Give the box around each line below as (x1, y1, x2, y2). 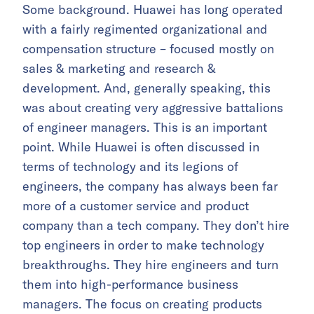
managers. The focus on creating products (22, 295, 262, 312)
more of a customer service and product (22, 197, 249, 214)
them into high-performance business (22, 275, 238, 292)
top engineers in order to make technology (22, 236, 264, 253)
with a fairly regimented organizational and (22, 20, 268, 37)
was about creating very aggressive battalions (22, 99, 283, 116)
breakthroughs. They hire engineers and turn (22, 256, 278, 273)
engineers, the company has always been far (22, 177, 278, 194)
